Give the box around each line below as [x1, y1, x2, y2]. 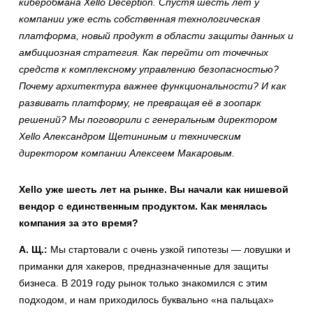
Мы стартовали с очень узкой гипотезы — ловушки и [48, 244, 291, 255]
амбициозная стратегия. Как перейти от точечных [19, 47, 268, 58]
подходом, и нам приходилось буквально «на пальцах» [19, 294, 274, 305]
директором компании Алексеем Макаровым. [19, 147, 235, 159]
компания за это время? [19, 217, 138, 228]
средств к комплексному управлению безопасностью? [19, 64, 279, 75]
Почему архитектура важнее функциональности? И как [19, 80, 286, 92]
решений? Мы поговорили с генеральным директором [19, 114, 277, 125]
